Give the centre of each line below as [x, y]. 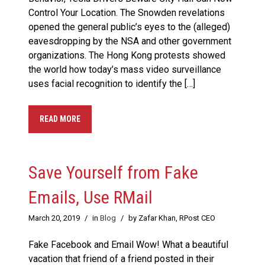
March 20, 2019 [54, 218]
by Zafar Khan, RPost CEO [172, 218]
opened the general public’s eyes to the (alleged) [129, 27]
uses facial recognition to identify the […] [112, 84]
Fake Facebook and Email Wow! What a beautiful [128, 245]
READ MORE [60, 119]
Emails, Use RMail [91, 198]
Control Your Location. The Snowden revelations [127, 13]
